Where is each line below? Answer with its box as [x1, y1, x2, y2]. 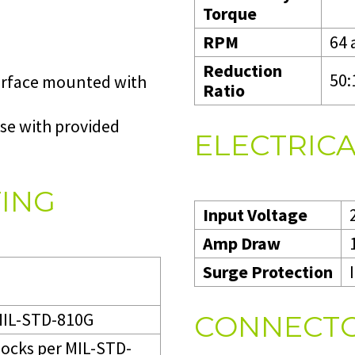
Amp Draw [203, 231, 281, 254]
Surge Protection [203, 260, 333, 283]
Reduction [203, 59, 282, 82]
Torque [203, 2, 257, 25]
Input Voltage [203, 203, 307, 226]
